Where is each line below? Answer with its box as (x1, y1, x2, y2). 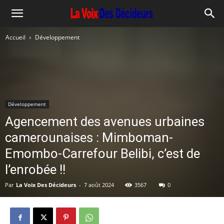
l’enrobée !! (5, 162, 65, 177)
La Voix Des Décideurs (16, 181, 76, 188)
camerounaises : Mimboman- (5, 130, 173, 145)
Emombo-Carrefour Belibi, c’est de (5, 146, 200, 161)
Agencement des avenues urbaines (5, 114, 204, 129)
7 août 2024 (84, 181, 114, 188)
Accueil (5, 33, 25, 41)
